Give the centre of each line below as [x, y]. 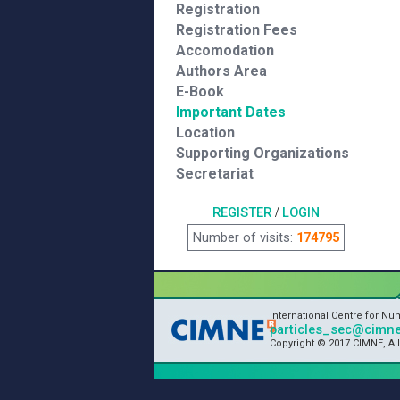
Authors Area [221, 71]
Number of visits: [244, 237]
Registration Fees [237, 30]
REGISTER [242, 212]
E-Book [200, 92]
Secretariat [215, 174]
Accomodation [225, 50]
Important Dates [231, 112]
